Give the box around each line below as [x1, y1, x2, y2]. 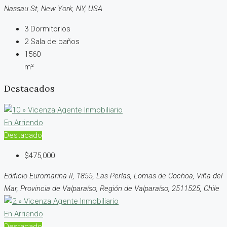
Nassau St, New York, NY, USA [4, 4, 102, 13]
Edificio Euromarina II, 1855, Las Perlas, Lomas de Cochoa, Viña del [4, 171, 222, 180]
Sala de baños [30, 36, 80, 46]
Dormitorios [30, 24, 70, 33]
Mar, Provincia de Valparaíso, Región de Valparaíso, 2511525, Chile [4, 183, 219, 193]
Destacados [4, 83, 55, 95]
